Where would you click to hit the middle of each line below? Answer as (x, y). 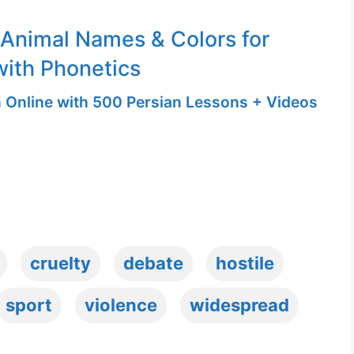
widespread (239, 305)
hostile (245, 263)
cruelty (61, 263)
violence (121, 305)
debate (154, 263)
